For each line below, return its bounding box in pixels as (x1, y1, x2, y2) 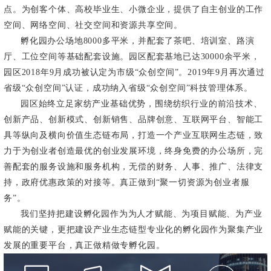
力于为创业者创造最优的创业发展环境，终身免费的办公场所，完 (4, 146, 264, 156)
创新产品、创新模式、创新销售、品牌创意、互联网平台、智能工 (4, 115, 264, 125)
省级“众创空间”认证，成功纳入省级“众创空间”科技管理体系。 (4, 83, 253, 93)
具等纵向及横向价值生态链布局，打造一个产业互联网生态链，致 (4, 131, 264, 140)
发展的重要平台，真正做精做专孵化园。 (4, 241, 165, 250)
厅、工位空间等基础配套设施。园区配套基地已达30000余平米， (4, 52, 260, 62)
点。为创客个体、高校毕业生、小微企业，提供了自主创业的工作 (4, 5, 264, 15)
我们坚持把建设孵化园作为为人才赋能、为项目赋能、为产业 (21, 209, 263, 219)
